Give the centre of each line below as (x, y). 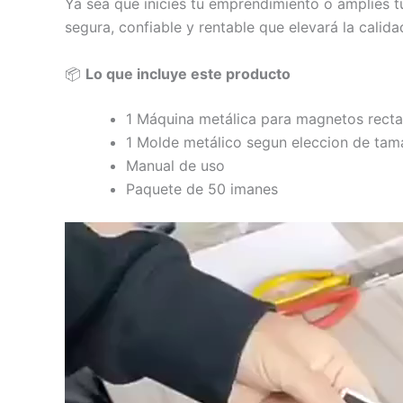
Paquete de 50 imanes (202, 188)
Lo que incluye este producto (188, 73)
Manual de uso (175, 165)
